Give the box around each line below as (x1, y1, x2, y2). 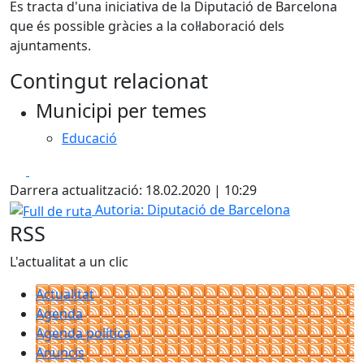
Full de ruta (9, 200, 78, 218)
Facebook (28, 161, 88, 179)
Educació (62, 129, 117, 147)
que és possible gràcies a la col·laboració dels (10, 17, 284, 35)
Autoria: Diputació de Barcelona (95, 201, 290, 219)
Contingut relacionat (10, 67, 208, 94)
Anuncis (36, 343, 84, 362)
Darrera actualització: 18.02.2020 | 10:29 (10, 181, 257, 199)
